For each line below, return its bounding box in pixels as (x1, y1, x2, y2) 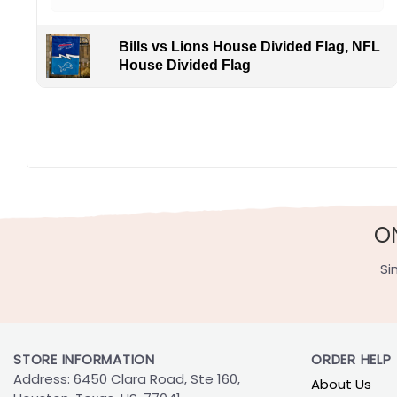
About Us (311, 375, 371, 394)
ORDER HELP (311, 350, 392, 370)
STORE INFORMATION (13, 350, 155, 370)
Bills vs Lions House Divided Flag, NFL (119, 38, 381, 54)
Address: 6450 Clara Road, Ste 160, (13, 370, 240, 389)
